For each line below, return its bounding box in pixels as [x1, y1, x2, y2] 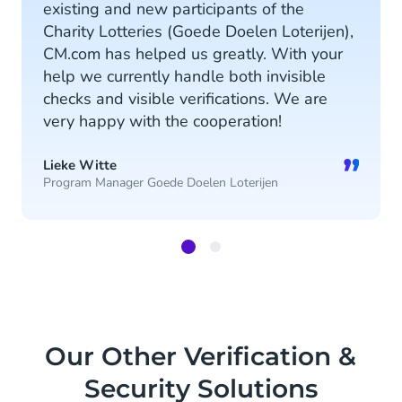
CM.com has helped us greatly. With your [43, 43, 343, 66]
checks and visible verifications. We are [43, 88, 328, 110]
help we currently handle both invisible [43, 66, 326, 88]
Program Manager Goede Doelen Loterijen [43, 174, 278, 192]
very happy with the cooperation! [43, 110, 282, 133]
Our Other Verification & [45, 341, 357, 372]
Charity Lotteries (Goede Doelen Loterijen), [43, 21, 354, 43]
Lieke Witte [43, 156, 117, 175]
